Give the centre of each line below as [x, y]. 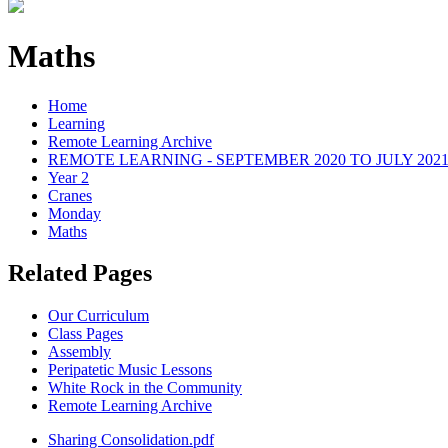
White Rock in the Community [145, 388]
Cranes [70, 195]
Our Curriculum [98, 316]
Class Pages [85, 334]
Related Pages [80, 273]
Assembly [79, 352]
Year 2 [68, 177]
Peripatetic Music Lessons [130, 370]
